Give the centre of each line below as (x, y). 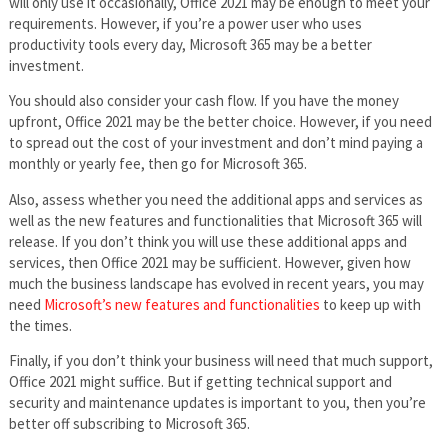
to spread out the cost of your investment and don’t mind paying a (215, 143)
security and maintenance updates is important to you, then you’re (217, 403)
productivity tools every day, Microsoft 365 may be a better (190, 44)
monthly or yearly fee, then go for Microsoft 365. (157, 164)
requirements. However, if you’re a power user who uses (185, 23)
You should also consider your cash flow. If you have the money (203, 101)
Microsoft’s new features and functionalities (181, 304)
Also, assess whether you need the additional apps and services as (215, 199)
